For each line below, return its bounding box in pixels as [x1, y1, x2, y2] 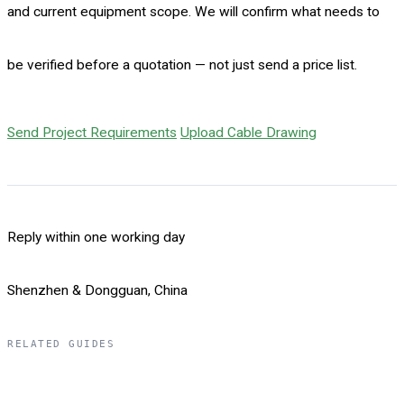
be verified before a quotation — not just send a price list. [7, 57, 357, 74]
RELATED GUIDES [7, 337, 115, 350]
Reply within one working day [7, 228, 185, 245]
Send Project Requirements [7, 124, 177, 141]
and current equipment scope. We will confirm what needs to [7, 4, 380, 21]
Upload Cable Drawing [180, 124, 317, 141]
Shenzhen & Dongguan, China [7, 281, 188, 298]
